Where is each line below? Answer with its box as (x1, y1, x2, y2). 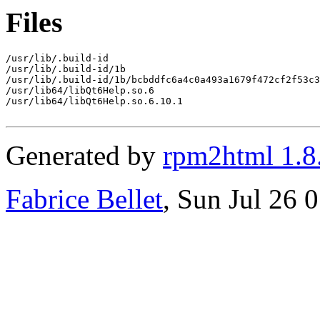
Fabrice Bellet (6, 183, 163, 214)
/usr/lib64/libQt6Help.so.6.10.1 (6, 95, 183, 106)
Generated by (6, 139, 163, 171)
